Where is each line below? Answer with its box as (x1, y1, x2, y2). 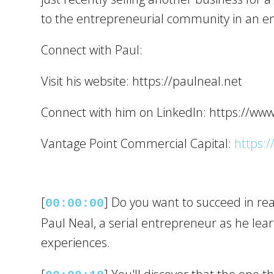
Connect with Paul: (41, 41, 143, 58)
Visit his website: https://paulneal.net (41, 73, 243, 90)
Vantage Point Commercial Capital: (41, 135, 235, 152)
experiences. (41, 234, 111, 251)
